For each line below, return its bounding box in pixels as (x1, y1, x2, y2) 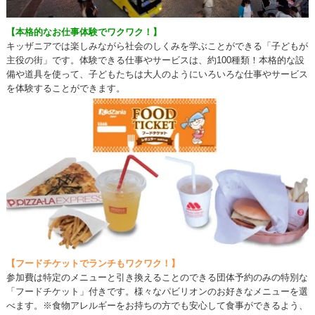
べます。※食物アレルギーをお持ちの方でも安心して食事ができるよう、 (6, 300, 308, 311)
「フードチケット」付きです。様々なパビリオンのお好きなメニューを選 (6, 285, 308, 297)
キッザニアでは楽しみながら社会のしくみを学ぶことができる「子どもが (6, 40, 308, 51)
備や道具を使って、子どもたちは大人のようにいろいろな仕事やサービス (6, 68, 308, 79)
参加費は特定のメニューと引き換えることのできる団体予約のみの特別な (6, 271, 308, 283)
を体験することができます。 (6, 82, 125, 94)
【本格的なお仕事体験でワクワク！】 (6, 26, 162, 37)
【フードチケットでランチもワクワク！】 (6, 257, 180, 269)
